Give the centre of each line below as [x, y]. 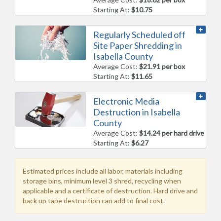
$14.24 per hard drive [172, 133]
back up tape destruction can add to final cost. [94, 201]
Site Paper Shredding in [138, 46]
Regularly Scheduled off [140, 35]
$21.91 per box [162, 67]
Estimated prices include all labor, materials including [103, 171]
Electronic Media [127, 101]
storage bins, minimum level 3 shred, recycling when [102, 181]
